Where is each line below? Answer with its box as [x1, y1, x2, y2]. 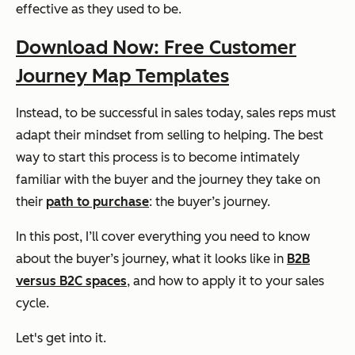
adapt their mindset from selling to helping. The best [16, 128, 323, 143]
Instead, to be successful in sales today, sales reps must [16, 105, 336, 121]
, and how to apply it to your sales [127, 273, 324, 289]
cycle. [16, 296, 52, 311]
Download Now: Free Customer [16, 36, 296, 59]
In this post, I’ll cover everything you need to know [16, 229, 310, 245]
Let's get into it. [16, 330, 106, 346]
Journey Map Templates [16, 64, 229, 88]
